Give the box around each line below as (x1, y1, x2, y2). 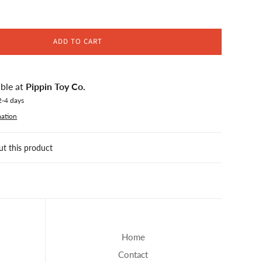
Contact (118, 249, 149, 260)
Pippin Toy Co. (26, 80, 86, 92)
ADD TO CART (53, 36, 102, 47)
